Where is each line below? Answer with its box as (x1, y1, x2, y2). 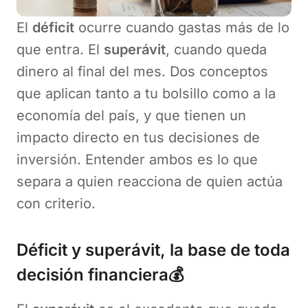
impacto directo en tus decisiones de (16, 129, 260, 146)
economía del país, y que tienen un (16, 107, 246, 124)
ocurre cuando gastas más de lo (74, 19, 289, 36)
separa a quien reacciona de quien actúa (16, 173, 283, 190)
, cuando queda (166, 41, 267, 58)
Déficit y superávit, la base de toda (16, 239, 290, 260)
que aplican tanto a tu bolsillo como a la (16, 85, 276, 102)
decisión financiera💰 (16, 264, 184, 285)
